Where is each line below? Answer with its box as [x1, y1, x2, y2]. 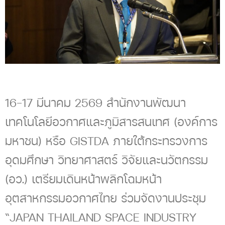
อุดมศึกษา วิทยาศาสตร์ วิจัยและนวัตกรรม [5, 152, 208, 168]
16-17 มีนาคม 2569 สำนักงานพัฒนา [5, 94, 186, 111]
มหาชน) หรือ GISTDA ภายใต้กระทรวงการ [5, 133, 207, 149]
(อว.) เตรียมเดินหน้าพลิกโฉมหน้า [5, 171, 162, 187]
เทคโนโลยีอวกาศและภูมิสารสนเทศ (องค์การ [5, 114, 217, 130]
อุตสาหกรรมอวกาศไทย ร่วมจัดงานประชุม [5, 190, 206, 206]
